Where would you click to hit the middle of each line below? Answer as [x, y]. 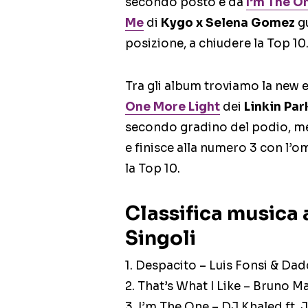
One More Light [173, 107]
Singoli [161, 239]
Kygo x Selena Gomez [228, 23]
